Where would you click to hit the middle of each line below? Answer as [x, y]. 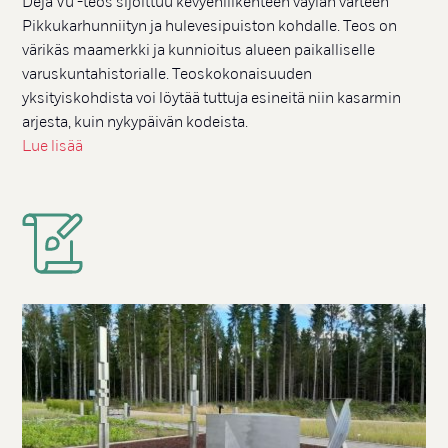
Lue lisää [53, 146]
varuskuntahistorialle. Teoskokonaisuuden [167, 74]
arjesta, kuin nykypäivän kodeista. [135, 122]
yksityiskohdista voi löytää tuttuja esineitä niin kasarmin [212, 98]
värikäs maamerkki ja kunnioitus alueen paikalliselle [199, 50]
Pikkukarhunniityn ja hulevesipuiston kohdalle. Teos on [210, 26]
